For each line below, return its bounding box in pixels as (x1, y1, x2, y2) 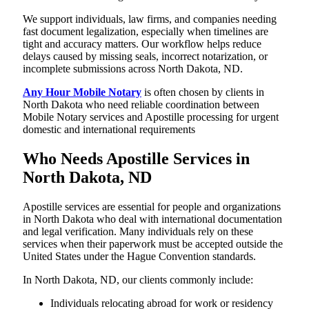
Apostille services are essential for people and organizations (23, 200, 281, 212)
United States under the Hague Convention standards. (23, 250, 256, 262)
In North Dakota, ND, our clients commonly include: (23, 273, 253, 286)
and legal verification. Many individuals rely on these (23, 225, 253, 237)
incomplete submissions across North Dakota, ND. (23, 63, 243, 74)
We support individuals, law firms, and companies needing (23, 13, 277, 25)
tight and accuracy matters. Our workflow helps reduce (23, 38, 261, 50)
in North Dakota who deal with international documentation (23, 212, 282, 225)
